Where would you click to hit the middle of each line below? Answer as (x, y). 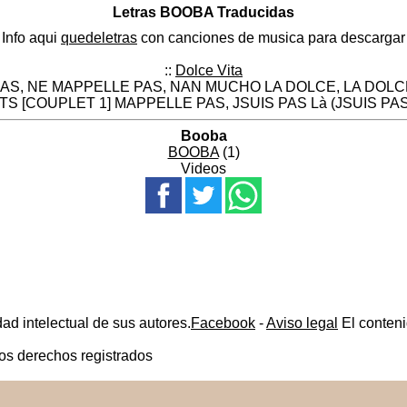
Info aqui (31, 38)
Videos (203, 169)
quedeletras (99, 38)
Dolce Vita (209, 71)
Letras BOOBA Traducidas (203, 12)
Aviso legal (302, 323)
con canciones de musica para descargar (271, 38)
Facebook (223, 323)
